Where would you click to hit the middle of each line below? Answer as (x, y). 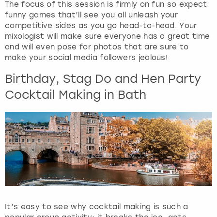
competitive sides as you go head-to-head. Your (101, 25)
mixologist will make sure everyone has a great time (108, 36)
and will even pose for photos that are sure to (97, 47)
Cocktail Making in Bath (76, 94)
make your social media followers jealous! (86, 57)
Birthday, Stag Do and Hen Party (103, 78)
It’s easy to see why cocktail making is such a (97, 207)
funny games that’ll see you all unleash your (92, 15)
